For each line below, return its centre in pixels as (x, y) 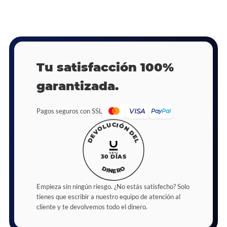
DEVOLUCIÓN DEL (113, 132)
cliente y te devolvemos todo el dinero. (92, 207)
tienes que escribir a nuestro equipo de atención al (108, 197)
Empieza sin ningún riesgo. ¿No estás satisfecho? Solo (113, 186)
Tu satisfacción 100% (105, 67)
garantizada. (78, 86)
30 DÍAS (113, 156)
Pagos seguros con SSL (69, 111)
